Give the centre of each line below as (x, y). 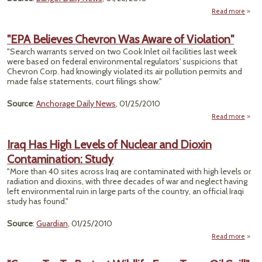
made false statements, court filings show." (85, 81)
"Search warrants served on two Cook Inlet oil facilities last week (122, 51)
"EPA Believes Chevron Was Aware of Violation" (120, 39)
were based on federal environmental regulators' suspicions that (122, 61)
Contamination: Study (60, 159)
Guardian (52, 223)
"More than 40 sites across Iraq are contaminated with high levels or (129, 171)
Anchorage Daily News (76, 104)
